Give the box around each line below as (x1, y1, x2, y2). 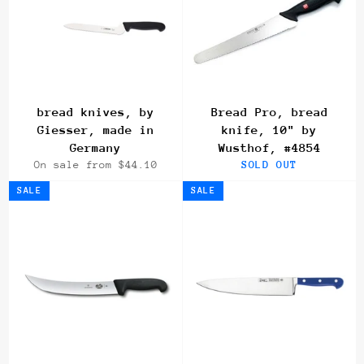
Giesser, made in (37, 123, 154, 137)
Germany (70, 141, 121, 155)
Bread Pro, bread (210, 105, 328, 119)
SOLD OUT (241, 158, 297, 171)
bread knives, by (37, 105, 154, 119)
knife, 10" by (222, 123, 317, 137)
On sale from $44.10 (33, 158, 158, 171)
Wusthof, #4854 (218, 141, 321, 155)
